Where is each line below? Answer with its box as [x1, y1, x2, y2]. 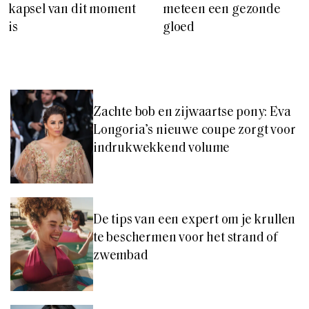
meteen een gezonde [163, 3, 281, 17]
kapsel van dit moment [8, 3, 137, 17]
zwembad [93, 250, 148, 263]
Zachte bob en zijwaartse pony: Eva [93, 106, 291, 120]
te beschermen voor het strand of [93, 232, 278, 246]
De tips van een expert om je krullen [93, 214, 296, 228]
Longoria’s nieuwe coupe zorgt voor [93, 124, 296, 138]
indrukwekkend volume [93, 142, 230, 156]
